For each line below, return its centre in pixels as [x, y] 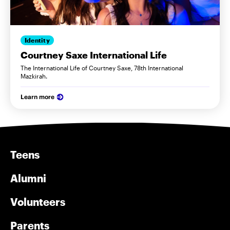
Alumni [28, 178]
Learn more [37, 97]
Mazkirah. [34, 76]
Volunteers [38, 202]
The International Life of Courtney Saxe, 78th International [102, 68]
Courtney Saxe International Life [94, 55]
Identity [37, 40]
